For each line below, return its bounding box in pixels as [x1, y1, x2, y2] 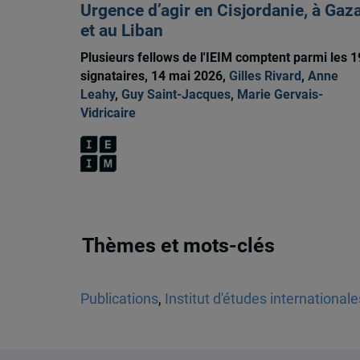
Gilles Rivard [228, 67, 301, 84]
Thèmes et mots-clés [82, 233, 276, 257]
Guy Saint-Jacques [121, 86, 231, 102]
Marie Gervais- [236, 86, 323, 102]
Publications [80, 290, 158, 307]
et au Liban [80, 21, 163, 41]
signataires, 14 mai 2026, [80, 67, 229, 84]
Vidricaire [80, 104, 136, 121]
